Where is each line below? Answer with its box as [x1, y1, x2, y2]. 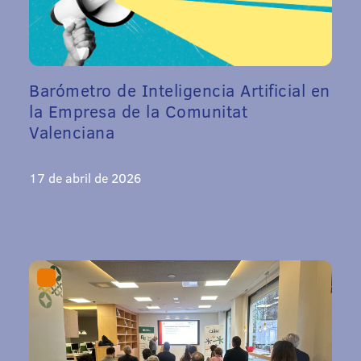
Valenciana [29, 119, 114, 143]
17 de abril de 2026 [29, 168, 141, 186]
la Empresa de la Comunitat [29, 98, 247, 122]
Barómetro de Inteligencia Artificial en [29, 77, 330, 102]
